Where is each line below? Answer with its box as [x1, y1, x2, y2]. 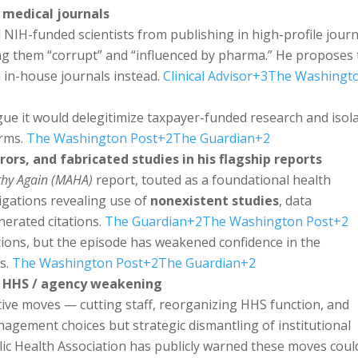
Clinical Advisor [163, 66, 253, 85]
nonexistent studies [150, 191, 280, 209]
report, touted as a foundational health [93, 170, 332, 189]
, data [279, 191, 312, 209]
